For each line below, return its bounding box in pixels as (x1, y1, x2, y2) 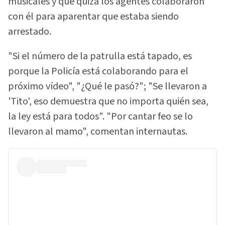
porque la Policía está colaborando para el (8, 64, 188, 78)
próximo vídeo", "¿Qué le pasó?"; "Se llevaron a (8, 79, 207, 93)
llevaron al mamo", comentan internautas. (8, 124, 187, 139)
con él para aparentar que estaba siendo (8, 10, 179, 24)
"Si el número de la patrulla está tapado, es (8, 49, 192, 63)
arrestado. (8, 25, 51, 39)
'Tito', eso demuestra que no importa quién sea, (8, 94, 208, 108)
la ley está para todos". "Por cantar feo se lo (8, 109, 193, 124)
